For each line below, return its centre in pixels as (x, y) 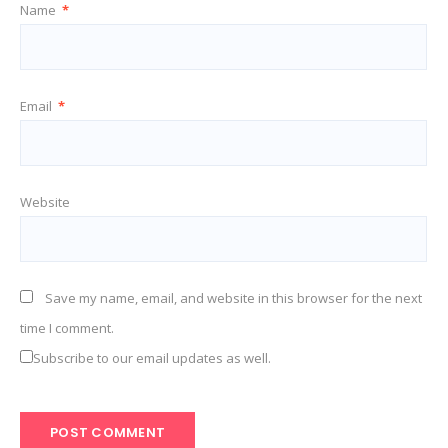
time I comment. (67, 327)
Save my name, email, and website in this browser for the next (233, 297)
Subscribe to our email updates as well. (152, 357)
